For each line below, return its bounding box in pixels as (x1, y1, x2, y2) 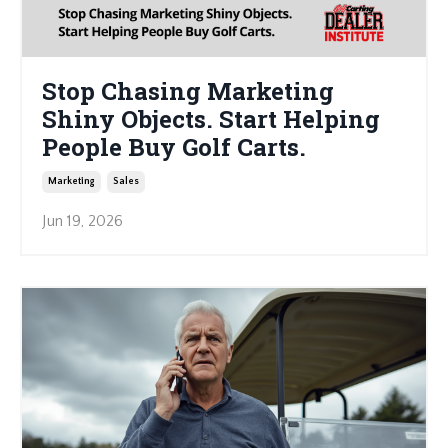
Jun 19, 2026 (42, 212, 123, 231)
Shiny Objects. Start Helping (42, 103, 380, 136)
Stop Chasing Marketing (42, 75, 334, 108)
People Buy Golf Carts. (42, 131, 306, 164)
